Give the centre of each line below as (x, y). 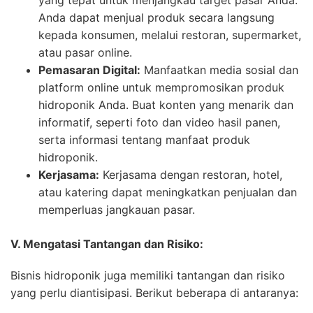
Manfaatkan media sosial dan (219, 70)
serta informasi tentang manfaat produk (144, 139)
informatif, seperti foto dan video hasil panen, (159, 122)
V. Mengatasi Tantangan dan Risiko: (107, 243)
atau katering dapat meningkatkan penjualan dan (168, 192)
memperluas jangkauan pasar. (117, 209)
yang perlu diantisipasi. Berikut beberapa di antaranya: (154, 292)
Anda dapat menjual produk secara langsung (156, 17)
